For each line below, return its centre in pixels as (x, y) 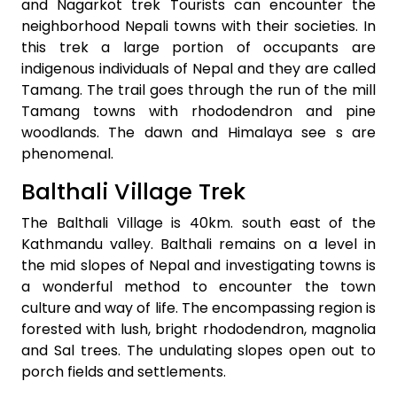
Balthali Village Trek (133, 191)
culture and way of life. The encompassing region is (198, 307)
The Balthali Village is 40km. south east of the (198, 222)
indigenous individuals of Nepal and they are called (198, 68)
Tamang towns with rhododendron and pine (198, 111)
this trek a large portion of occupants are (198, 47)
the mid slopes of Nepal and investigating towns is (198, 265)
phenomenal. (67, 153)
